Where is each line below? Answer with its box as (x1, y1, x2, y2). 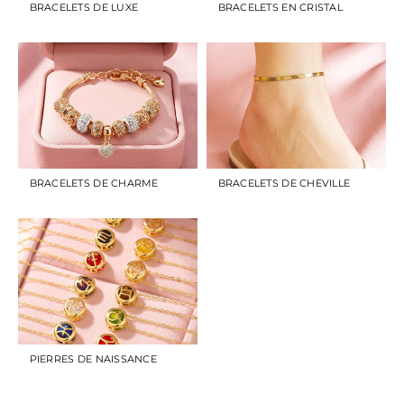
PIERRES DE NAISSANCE (29, 352, 157, 365)
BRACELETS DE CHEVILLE (217, 176, 351, 189)
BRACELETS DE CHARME (29, 176, 159, 189)
